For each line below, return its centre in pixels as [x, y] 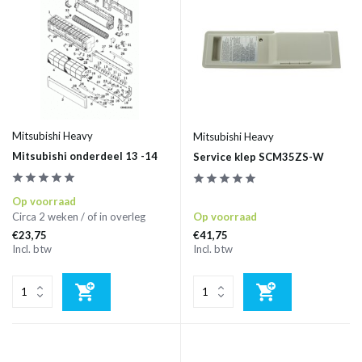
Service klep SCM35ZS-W [259, 156]
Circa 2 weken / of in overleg [79, 216]
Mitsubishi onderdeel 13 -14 [85, 156]
